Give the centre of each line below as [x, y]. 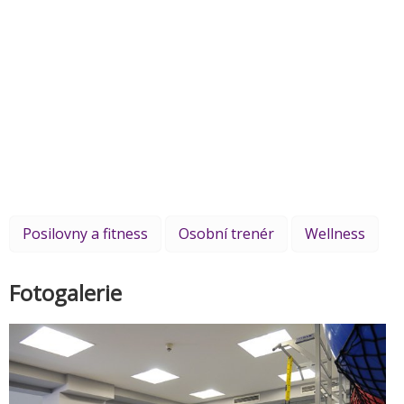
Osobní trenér [226, 234]
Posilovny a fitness [85, 234]
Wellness [335, 234]
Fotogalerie [65, 293]
